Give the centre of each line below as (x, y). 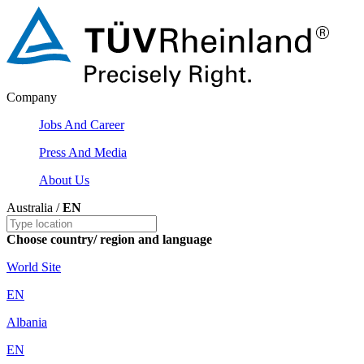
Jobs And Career (82, 125)
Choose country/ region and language (109, 240)
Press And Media (83, 153)
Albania (27, 323)
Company (32, 97)
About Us (64, 180)
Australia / (35, 208)
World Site (34, 267)
